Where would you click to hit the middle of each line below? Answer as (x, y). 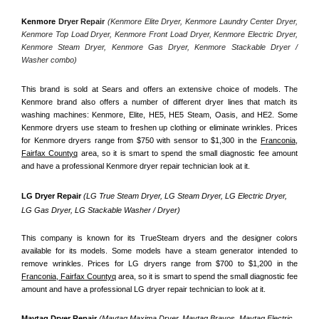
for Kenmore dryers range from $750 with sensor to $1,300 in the (141, 141)
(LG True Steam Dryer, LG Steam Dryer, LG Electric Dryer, (185, 195)
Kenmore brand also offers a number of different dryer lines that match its (159, 102)
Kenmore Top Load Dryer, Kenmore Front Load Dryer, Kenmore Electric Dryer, (159, 35)
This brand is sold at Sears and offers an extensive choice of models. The (159, 89)
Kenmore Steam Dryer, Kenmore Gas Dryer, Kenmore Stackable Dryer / (159, 47)
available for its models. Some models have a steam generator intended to (159, 250)
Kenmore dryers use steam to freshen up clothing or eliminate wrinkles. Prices (159, 128)
